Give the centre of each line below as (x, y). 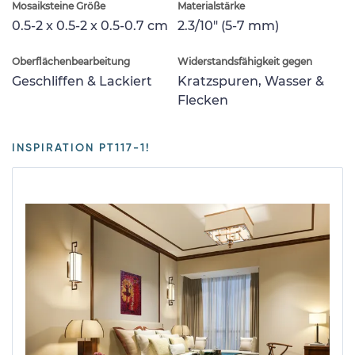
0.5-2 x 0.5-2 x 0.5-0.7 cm (90, 25)
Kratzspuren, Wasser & (251, 81)
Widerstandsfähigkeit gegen (245, 61)
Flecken (203, 100)
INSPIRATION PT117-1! (81, 148)
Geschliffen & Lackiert (82, 81)
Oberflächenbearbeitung (71, 61)
